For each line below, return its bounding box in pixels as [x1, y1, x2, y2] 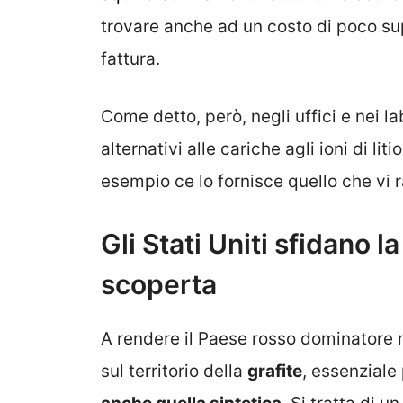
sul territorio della [101, 360, 247, 381]
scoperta [101, 267, 217, 300]
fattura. [101, 48, 160, 69]
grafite [247, 360, 302, 381]
